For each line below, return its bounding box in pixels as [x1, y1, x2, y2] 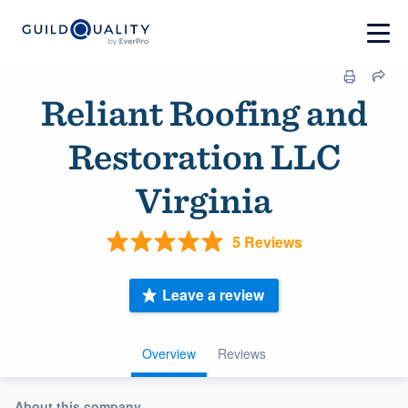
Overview [142, 343, 196, 362]
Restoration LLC [67, 135, 341, 178]
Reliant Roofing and [40, 91, 368, 135]
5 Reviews [231, 230, 302, 252]
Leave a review [162, 284, 264, 306]
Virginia [136, 178, 272, 222]
